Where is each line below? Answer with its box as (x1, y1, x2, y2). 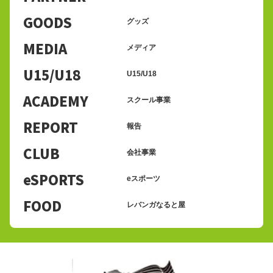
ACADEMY (23, 90, 88, 110)
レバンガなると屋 (127, 200, 185, 210)
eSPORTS (23, 169, 84, 189)
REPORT (23, 116, 78, 136)
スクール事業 (127, 96, 171, 105)
